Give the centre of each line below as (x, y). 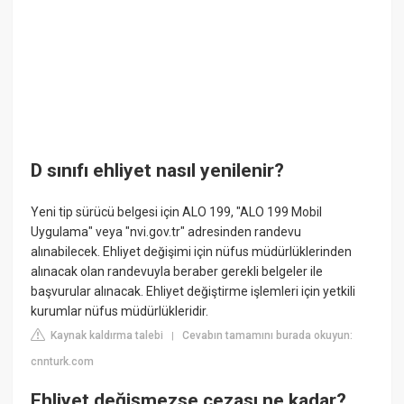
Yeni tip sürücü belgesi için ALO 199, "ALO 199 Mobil (177, 211)
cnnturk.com (63, 361)
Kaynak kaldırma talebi (106, 335)
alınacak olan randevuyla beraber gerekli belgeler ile (177, 271)
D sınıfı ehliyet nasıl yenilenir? (158, 171)
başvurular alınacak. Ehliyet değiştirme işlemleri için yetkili (193, 291)
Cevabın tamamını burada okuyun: (268, 335)
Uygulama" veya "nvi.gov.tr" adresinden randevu (166, 231)
